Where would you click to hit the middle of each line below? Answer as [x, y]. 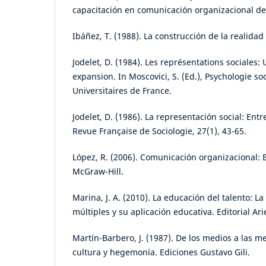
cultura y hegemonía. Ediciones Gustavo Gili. [161, 252]
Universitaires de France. [122, 91]
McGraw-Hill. [98, 172]
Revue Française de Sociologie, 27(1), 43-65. [159, 131]
